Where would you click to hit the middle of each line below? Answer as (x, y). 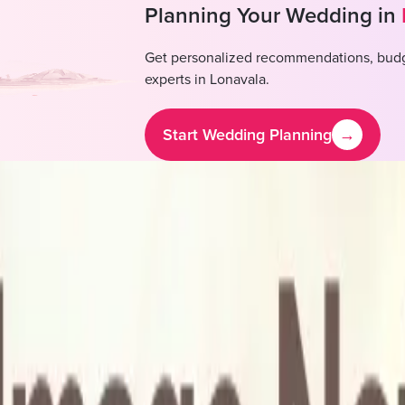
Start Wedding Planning (247, 134)
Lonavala (237, 80)
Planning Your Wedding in (270, 16)
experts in (177, 80)
